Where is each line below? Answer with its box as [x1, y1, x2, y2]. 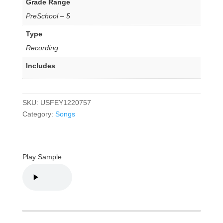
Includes [25, 61, 55, 70]
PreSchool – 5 [25, 11, 70, 20]
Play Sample [22, 152, 62, 161]
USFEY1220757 [40, 98, 91, 107]
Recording [25, 43, 58, 52]
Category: [22, 110, 55, 118]
